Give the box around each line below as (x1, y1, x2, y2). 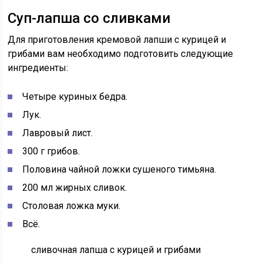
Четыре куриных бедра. (22, 91, 128, 102)
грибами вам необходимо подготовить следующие (8, 48, 234, 59)
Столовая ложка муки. (22, 200, 121, 211)
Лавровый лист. (22, 127, 93, 139)
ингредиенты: (8, 62, 69, 73)
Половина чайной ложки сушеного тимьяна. (22, 164, 217, 175)
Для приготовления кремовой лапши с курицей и (8, 34, 227, 45)
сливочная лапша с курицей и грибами (31, 244, 201, 255)
